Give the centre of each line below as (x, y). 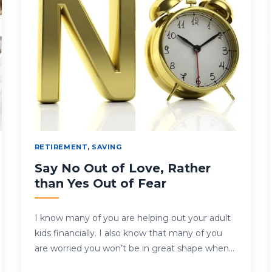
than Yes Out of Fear (100, 184)
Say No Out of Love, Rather (122, 168)
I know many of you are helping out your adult (132, 218)
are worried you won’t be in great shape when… (134, 249)
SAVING (107, 147)
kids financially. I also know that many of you (128, 233)
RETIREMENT (61, 147)
